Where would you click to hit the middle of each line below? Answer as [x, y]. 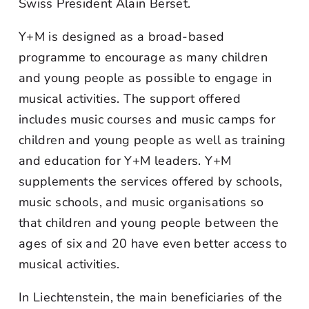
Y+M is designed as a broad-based [122, 37]
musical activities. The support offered [130, 99]
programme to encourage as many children [143, 57]
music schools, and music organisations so [141, 202]
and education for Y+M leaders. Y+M [125, 161]
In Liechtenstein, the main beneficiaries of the [150, 297]
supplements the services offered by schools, [151, 181]
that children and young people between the [149, 223]
